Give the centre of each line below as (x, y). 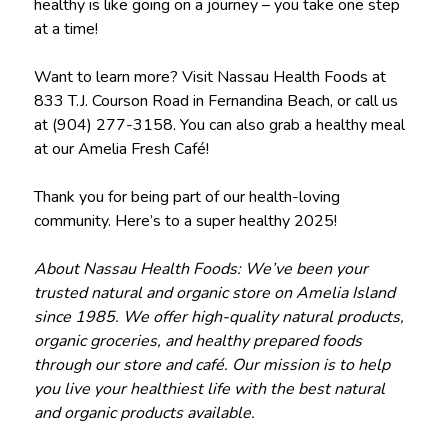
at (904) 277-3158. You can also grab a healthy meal (219, 124)
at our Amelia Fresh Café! (121, 148)
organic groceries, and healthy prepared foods (197, 340)
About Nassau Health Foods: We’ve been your (200, 268)
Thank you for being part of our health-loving (186, 196)
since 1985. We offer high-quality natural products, (218, 316)
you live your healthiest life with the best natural (209, 388)
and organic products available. (144, 412)
